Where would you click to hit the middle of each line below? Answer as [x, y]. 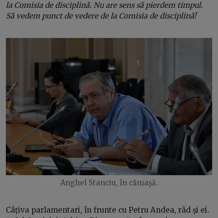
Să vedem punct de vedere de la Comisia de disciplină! [101, 16]
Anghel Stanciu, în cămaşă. [109, 182]
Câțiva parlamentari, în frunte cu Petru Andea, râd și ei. [108, 210]
